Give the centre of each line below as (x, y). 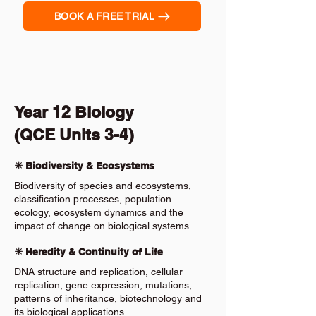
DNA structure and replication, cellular (98, 272)
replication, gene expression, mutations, (103, 285)
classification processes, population (93, 199)
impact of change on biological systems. (103, 226)
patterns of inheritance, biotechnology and (108, 298)
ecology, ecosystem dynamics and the (99, 212)
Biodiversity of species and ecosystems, (103, 186)
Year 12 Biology (74, 112)
